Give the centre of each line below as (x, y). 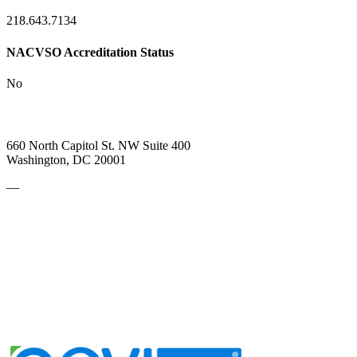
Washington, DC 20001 (66, 160)
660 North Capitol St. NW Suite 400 (98, 146)
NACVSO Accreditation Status (90, 52)
